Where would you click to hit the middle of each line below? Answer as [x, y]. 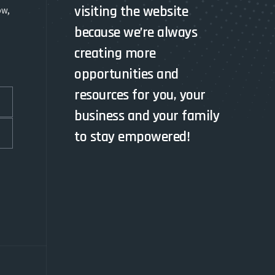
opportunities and [126, 74]
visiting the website [131, 12]
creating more [115, 53]
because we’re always [136, 33]
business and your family [147, 116]
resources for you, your [140, 95]
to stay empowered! [132, 137]
